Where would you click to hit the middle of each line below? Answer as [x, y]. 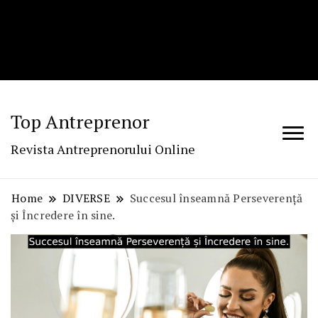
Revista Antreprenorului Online [103, 149]
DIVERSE [86, 198]
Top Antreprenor [80, 122]
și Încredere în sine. [63, 215]
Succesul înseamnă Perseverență [216, 198]
